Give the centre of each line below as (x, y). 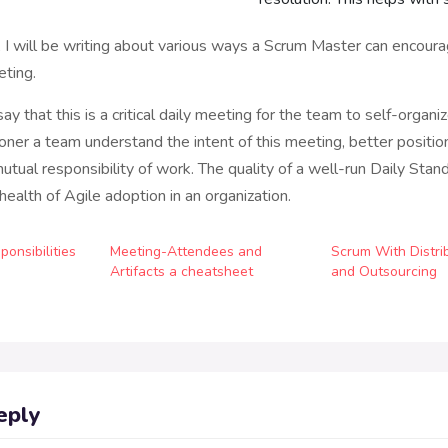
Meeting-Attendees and (186, 251)
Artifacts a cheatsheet (182, 271)
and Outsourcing (384, 271)
